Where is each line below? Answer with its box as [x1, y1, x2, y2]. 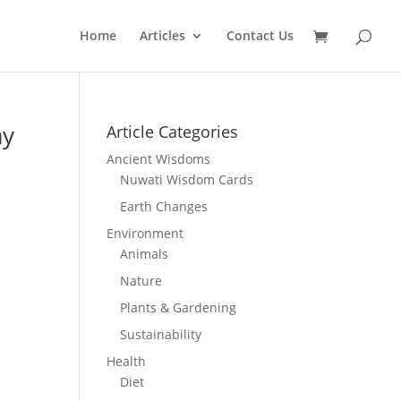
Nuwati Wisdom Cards [120, 171, 254, 188]
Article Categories [107, 121, 239, 142]
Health [107, 353, 147, 370]
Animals [120, 245, 169, 262]
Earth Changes [120, 198, 209, 215]
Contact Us [226, 27, 294, 44]
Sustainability [120, 326, 202, 343]
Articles [140, 27, 185, 44]
